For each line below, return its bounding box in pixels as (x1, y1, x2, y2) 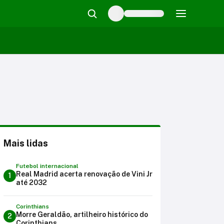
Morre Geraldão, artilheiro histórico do (16, 210, 148, 218)
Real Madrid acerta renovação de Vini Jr (16, 170, 152, 178)
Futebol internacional (16, 162, 78, 169)
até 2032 (16, 178, 47, 186)
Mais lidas (3, 138, 48, 148)
